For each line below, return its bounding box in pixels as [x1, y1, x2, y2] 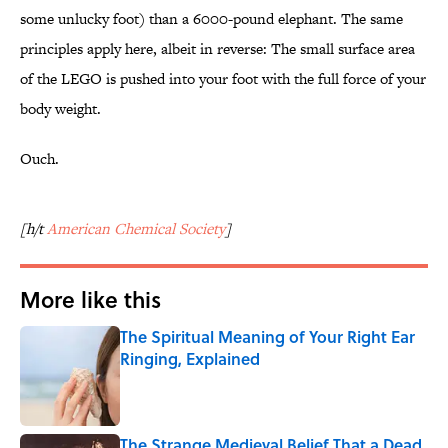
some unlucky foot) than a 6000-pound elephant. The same [20, 8, 403, 30]
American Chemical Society [47, 218, 225, 240]
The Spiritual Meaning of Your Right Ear [120, 325, 415, 349]
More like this [20, 283, 161, 316]
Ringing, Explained [120, 347, 260, 371]
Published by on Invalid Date [119, 368, 282, 388]
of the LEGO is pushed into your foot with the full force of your [20, 68, 426, 90]
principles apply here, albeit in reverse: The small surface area [20, 38, 415, 60]
